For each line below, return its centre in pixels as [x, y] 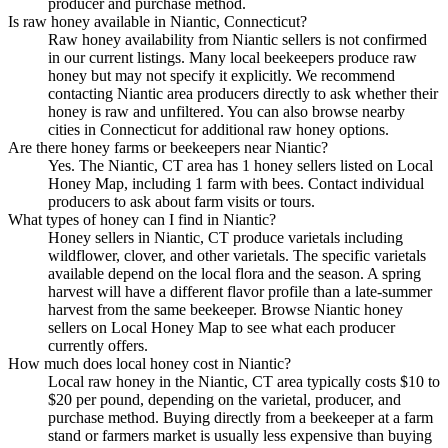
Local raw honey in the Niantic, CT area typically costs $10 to [244, 381]
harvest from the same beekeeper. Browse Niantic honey [225, 309]
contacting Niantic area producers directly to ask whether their [243, 93]
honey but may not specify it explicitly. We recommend [221, 75]
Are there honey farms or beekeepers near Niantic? [168, 147]
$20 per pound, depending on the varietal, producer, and [224, 399]
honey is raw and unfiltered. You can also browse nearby [226, 111]
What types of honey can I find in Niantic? [142, 219]
